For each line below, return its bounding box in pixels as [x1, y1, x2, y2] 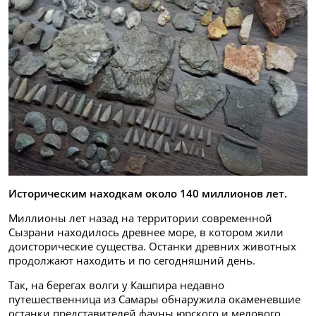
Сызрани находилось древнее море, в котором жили [8, 225, 284, 240]
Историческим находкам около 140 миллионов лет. [8, 186, 287, 201]
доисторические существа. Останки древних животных [8, 239, 296, 254]
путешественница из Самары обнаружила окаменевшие [8, 292, 300, 307]
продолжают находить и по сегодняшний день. [8, 253, 255, 268]
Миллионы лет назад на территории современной [8, 211, 272, 226]
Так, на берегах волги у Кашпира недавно [8, 278, 224, 293]
